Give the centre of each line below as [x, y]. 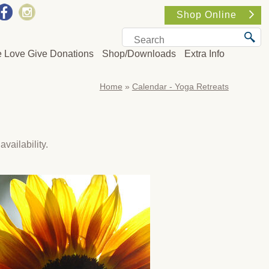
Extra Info [205, 53]
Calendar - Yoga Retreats [180, 86]
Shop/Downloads [139, 53]
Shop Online [206, 15]
